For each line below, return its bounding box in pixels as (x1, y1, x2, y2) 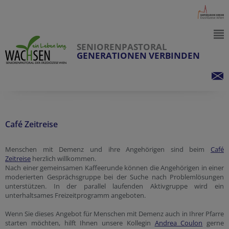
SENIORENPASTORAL (77, 41, 167, 53)
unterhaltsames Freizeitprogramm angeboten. (5, 191, 146, 200)
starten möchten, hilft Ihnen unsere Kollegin (5, 218, 155, 227)
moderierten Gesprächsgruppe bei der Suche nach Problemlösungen (5, 172, 224, 181)
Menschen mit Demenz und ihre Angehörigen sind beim (5, 145, 211, 154)
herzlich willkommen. (31, 154, 96, 163)
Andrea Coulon (154, 218, 203, 227)
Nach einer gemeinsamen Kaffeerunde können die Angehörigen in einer (5, 163, 224, 172)
